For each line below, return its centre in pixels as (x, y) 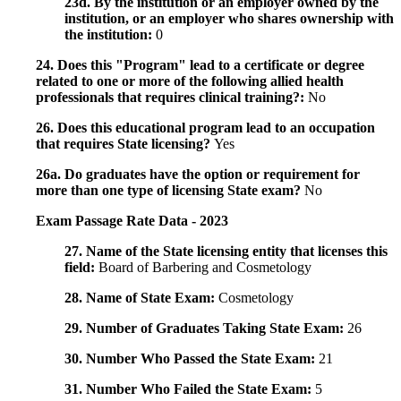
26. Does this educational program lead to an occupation (205, 128)
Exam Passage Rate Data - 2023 (132, 221)
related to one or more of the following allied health (190, 81)
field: (81, 268)
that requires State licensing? (125, 144)
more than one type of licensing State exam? (170, 191)
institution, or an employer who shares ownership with (229, 19)
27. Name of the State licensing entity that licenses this (226, 252)
